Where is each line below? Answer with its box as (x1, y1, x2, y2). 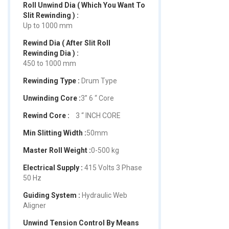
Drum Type (80, 76, 117, 85)
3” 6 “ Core (81, 94, 114, 102)
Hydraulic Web (80, 191, 127, 199)
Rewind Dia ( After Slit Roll (23, 38, 110, 47)
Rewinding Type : (23, 76, 80, 85)
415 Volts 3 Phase (83, 163, 142, 172)
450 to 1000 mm (23, 59, 76, 67)
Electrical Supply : (23, 163, 83, 172)
